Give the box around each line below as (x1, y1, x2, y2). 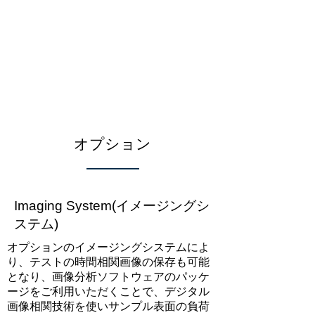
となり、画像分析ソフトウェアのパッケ (7, 271, 210, 283)
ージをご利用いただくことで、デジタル (7, 285, 210, 297)
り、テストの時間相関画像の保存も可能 (7, 256, 210, 268)
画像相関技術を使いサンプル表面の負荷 (7, 300, 210, 312)
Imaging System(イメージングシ (14, 198, 210, 213)
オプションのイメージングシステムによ (7, 241, 210, 253)
